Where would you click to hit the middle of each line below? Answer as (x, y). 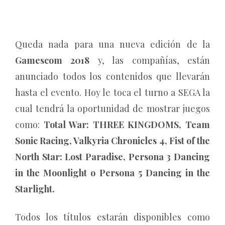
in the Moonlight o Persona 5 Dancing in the (113, 173)
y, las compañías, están (150, 60)
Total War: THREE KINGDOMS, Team (127, 125)
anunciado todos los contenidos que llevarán (113, 76)
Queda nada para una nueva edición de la (113, 44)
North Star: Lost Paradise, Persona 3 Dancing (113, 157)
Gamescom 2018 (52, 60)
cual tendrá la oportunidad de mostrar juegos (113, 108)
